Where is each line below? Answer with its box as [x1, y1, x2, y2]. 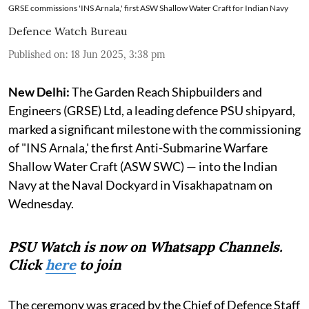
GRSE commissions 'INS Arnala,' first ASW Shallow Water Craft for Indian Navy [8, 2, 288, 13]
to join [76, 255, 121, 273]
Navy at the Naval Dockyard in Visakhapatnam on [8, 177, 272, 192]
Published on [8, 48, 66, 61]
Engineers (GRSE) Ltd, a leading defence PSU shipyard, [8, 102, 295, 118]
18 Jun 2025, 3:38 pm [71, 48, 166, 61]
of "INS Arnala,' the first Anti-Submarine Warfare [8, 139, 268, 155]
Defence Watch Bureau [8, 23, 128, 38]
